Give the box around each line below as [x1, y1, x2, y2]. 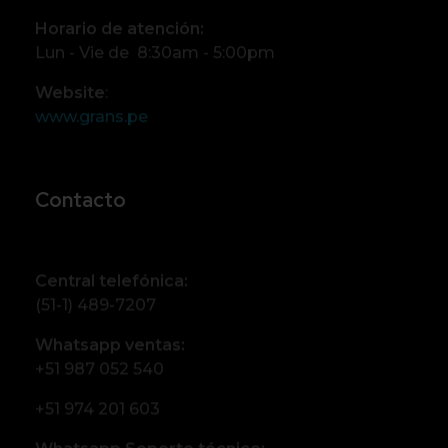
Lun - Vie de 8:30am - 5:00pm [35, 42, 275, 62]
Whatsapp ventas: [35, 334, 185, 354]
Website [35, 82, 105, 102]
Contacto [35, 186, 126, 213]
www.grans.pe [35, 106, 148, 126]
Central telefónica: [35, 270, 188, 290]
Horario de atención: [35, 18, 204, 38]
